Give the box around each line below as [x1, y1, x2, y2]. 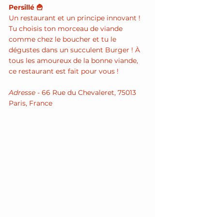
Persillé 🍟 [9, 3, 43, 12]
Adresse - [9, 88, 42, 97]
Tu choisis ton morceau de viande [9, 24, 124, 33]
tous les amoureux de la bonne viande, [9, 56, 140, 65]
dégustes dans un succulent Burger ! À [9, 46, 142, 55]
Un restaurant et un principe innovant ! [9, 14, 142, 23]
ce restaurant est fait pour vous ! [9, 67, 119, 76]
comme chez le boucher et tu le [9, 35, 118, 44]
